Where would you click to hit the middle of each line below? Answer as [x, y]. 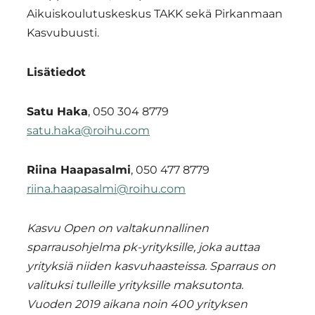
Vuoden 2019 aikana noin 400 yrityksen [137, 304]
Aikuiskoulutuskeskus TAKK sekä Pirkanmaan [155, 14]
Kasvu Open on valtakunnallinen [118, 229]
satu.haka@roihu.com [88, 131]
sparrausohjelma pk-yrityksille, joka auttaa [143, 247]
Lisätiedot [56, 72]
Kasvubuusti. [63, 33]
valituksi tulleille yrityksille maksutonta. [135, 285]
